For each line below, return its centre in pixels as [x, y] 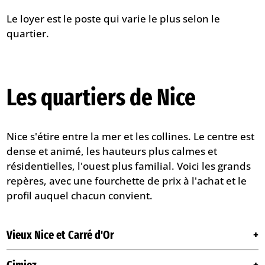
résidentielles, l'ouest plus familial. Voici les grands [129, 166]
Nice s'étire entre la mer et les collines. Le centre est [131, 136]
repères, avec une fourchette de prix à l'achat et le [127, 180]
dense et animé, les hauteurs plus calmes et [112, 151]
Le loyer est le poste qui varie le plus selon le [114, 18]
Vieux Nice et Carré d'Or [61, 235]
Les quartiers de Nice [101, 97]
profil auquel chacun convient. [80, 195]
